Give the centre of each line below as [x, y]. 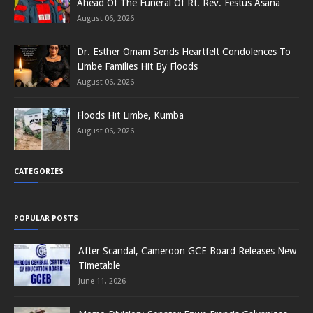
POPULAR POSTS [46, 218]
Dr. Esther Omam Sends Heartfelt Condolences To [184, 51]
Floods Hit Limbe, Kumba [130, 115]
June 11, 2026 [102, 281]
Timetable [99, 265]
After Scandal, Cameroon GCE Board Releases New [187, 250]
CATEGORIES [39, 171]
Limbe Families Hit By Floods [137, 66]
